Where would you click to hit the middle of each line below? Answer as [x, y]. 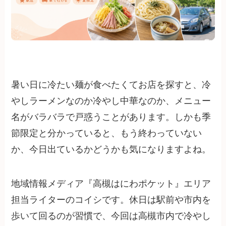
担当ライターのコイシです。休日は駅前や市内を [111, 200]
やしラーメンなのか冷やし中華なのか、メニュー [111, 101]
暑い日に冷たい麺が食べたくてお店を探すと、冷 [111, 85]
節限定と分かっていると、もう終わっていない [107, 133]
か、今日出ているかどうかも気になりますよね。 [111, 150]
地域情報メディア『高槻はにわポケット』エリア [111, 183]
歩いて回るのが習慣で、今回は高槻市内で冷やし [111, 216]
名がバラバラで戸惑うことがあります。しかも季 [111, 117]
